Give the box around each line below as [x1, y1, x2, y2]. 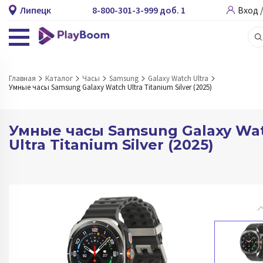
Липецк [20, 4, 51, 16]
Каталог [45, 73, 73, 83]
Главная [9, 73, 36, 83]
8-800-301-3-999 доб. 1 [92, 4, 186, 16]
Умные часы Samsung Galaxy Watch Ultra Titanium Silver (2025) [9, 82, 212, 92]
